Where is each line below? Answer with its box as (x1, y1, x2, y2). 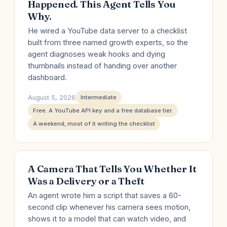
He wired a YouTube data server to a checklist (28, 26, 187, 35)
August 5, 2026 (28, 93, 75, 101)
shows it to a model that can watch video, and (28, 214, 186, 223)
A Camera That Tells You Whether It (28, 163, 197, 175)
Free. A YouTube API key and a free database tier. (33, 107, 173, 114)
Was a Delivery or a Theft (28, 175, 145, 187)
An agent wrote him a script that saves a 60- (28, 191, 181, 200)
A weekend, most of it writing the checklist (33, 120, 155, 127)
